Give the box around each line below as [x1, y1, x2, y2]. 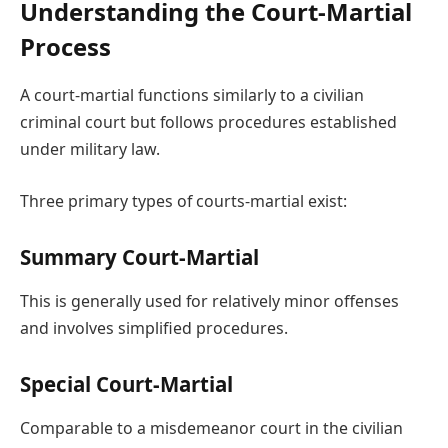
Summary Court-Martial [20, 243, 259, 272]
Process [20, 30, 111, 64]
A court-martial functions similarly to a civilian [20, 84, 364, 107]
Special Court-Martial [20, 370, 233, 399]
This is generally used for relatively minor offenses [20, 289, 399, 312]
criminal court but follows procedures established [20, 111, 397, 134]
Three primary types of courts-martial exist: [20, 189, 347, 212]
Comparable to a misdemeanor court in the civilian [20, 416, 403, 439]
